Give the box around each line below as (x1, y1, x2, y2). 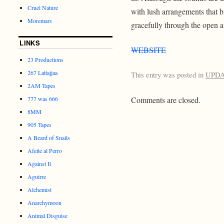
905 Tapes (27, 120, 52, 128)
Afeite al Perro (27, 146, 62, 154)
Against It (27, 159, 51, 167)
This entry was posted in (130, 69, 205, 80)
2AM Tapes (27, 81, 56, 89)
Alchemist (27, 185, 52, 193)
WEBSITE (130, 44, 166, 55)
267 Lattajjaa (27, 68, 58, 76)
